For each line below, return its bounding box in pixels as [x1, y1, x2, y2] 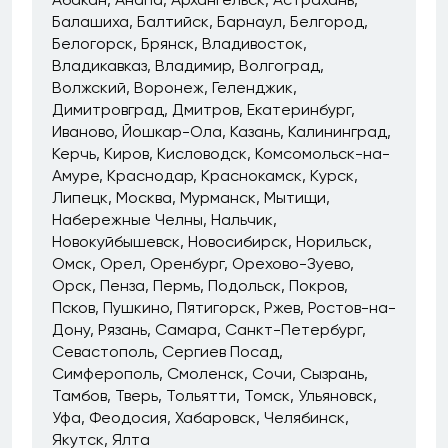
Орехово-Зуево [232, 254, 350, 273]
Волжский [52, 78, 126, 97]
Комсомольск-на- [255, 144, 390, 163]
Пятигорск [177, 298, 256, 317]
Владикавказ [52, 56, 147, 75]
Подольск [208, 276, 281, 295]
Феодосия [89, 408, 167, 427]
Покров [289, 276, 344, 295]
